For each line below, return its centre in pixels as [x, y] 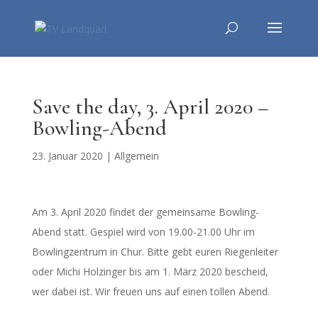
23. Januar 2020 [67, 156]
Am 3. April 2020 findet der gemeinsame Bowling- [145, 212]
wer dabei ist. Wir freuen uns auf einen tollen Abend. [150, 291]
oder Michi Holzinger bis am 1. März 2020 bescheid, [150, 272]
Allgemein [136, 156]
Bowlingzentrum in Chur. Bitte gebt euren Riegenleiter [155, 252]
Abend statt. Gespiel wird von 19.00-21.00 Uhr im [143, 232]
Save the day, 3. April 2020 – [150, 107]
